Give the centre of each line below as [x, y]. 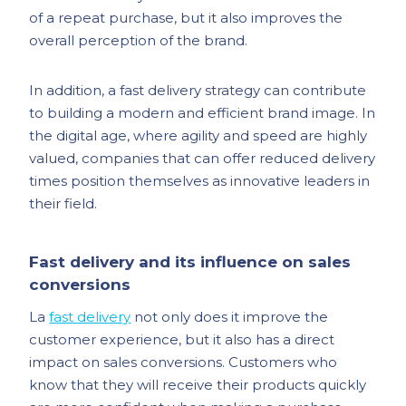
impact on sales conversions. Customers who [184, 362]
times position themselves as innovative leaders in [200, 181]
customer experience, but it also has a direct [182, 339]
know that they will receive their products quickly [198, 385]
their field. [63, 203]
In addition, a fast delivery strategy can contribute [198, 90]
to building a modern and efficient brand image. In [203, 113]
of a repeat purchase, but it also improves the [186, 18]
